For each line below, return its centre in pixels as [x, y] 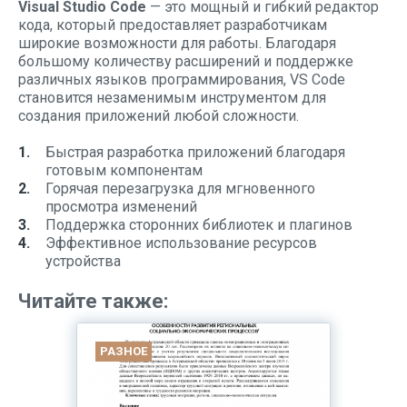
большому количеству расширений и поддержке [186, 61]
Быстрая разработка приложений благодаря [195, 152]
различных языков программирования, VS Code [182, 79]
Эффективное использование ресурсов [181, 243]
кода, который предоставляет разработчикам [173, 25]
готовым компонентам [124, 170]
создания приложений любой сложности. [159, 116]
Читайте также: [93, 301]
